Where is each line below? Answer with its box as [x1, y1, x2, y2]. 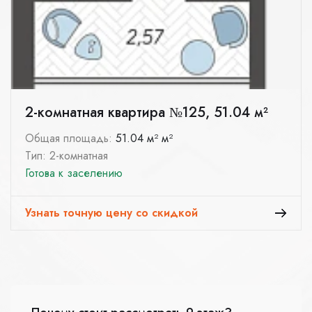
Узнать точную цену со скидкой [25, 205, 198, 221]
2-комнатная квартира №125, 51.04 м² [25, 102, 268, 123]
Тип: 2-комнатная [25, 148, 108, 164]
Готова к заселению [25, 165, 123, 182]
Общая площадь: [25, 130, 116, 147]
